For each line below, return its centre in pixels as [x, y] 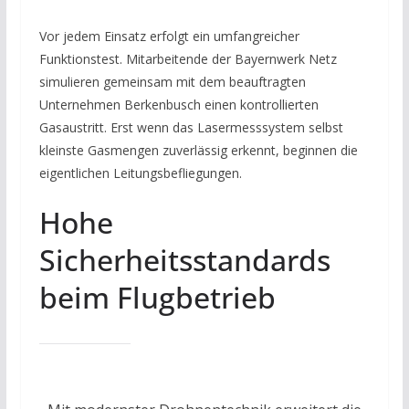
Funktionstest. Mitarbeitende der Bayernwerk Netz [188, 59]
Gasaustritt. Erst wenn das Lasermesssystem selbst [191, 128]
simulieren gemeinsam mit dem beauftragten [172, 82]
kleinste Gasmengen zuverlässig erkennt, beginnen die [198, 151]
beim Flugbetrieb [157, 298]
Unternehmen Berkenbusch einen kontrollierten [178, 105]
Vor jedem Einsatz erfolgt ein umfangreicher [169, 37]
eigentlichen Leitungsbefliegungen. [140, 173]
